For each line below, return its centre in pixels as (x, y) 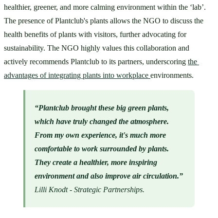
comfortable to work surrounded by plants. (102, 148)
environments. (172, 75)
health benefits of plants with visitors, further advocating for (95, 35)
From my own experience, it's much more (100, 135)
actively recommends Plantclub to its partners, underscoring (96, 62)
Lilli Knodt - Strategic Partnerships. (90, 189)
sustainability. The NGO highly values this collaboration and (97, 48)
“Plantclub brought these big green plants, (102, 108)
